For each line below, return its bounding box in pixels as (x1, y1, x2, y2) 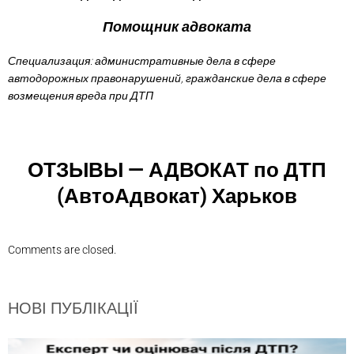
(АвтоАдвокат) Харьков (57, 183, 297, 208)
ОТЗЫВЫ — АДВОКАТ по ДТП (28, 157, 326, 182)
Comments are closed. (8, 243, 116, 256)
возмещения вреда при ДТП (8, 88, 153, 102)
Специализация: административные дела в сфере (8, 54, 276, 67)
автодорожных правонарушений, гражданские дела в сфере (8, 71, 326, 85)
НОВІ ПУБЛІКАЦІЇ (8, 298, 138, 318)
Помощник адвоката (103, 17, 251, 35)
